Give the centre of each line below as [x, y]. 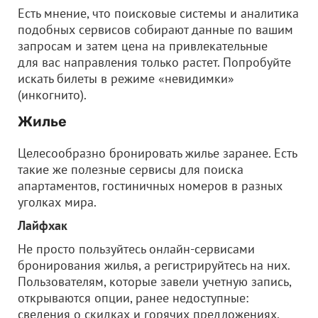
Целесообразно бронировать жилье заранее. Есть [157, 153]
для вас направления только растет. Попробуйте [154, 62]
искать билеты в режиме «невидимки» [126, 78]
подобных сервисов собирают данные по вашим [155, 29]
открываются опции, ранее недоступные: [133, 298]
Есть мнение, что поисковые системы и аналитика [158, 13]
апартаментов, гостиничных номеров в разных [150, 186]
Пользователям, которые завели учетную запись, [154, 281]
